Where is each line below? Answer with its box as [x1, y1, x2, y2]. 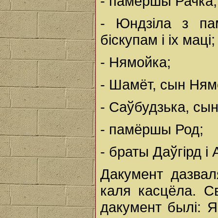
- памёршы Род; [100, 121, 203, 137]
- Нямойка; [100, 54, 171, 70]
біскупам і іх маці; [100, 32, 215, 48]
